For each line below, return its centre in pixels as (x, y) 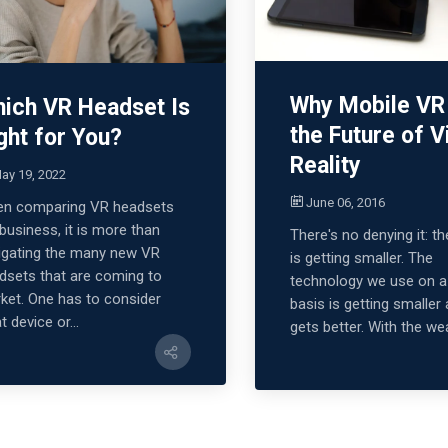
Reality (326, 166)
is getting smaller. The (362, 258)
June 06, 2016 (346, 203)
